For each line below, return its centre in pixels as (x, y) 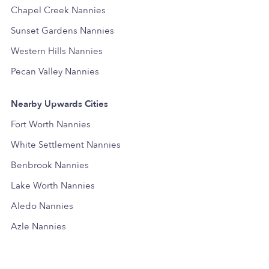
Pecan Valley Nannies (55, 71)
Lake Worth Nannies (53, 185)
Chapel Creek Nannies (58, 10)
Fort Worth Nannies (51, 124)
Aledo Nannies (42, 206)
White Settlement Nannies (66, 144)
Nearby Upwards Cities (59, 104)
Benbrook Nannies (50, 165)
